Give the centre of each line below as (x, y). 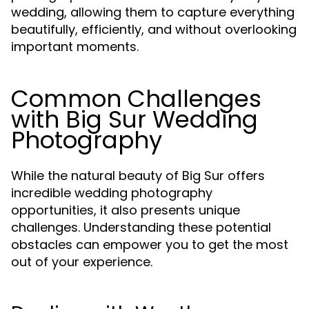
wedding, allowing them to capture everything (153, 12)
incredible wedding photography (112, 193)
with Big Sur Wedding (134, 119)
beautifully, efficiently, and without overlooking (154, 29)
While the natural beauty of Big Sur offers (138, 176)
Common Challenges (136, 99)
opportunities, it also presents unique (126, 210)
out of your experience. (82, 262)
